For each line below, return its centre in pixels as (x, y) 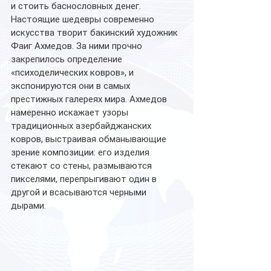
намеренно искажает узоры (71, 113)
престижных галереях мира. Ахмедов (90, 100)
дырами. (31, 206)
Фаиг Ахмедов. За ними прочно (78, 46)
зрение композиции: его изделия (81, 153)
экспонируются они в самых (72, 86)
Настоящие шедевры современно (84, 20)
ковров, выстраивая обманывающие (90, 139)
